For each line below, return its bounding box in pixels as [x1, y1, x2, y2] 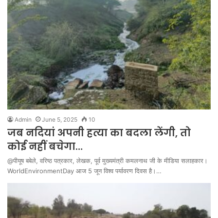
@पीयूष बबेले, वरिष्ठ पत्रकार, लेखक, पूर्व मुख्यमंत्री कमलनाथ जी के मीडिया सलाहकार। [7, 156, 208, 164]
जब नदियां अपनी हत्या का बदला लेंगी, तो [7, 126, 191, 140]
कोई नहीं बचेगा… [7, 139, 83, 153]
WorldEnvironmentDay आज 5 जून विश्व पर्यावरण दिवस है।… [7, 166, 162, 175]
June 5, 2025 [42, 115, 77, 123]
